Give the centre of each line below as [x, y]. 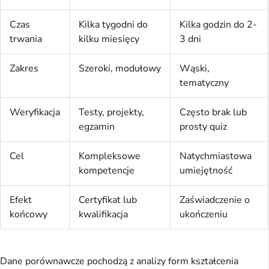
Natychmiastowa [216, 156]
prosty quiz [203, 127]
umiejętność [206, 171]
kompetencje [107, 171]
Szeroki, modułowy [120, 69]
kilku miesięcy [109, 39]
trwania [26, 39]
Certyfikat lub [108, 200]
